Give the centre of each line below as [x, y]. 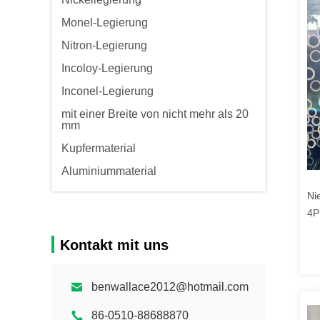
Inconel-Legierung [107, 91]
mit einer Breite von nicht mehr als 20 [155, 114]
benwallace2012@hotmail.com [170, 287]
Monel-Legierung [105, 22]
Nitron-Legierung [104, 45]
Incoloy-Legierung [107, 68]
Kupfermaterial [99, 148]
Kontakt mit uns [114, 245]
